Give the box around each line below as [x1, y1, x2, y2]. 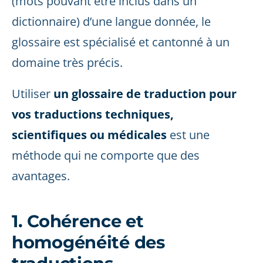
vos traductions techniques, [12, 106, 174, 122]
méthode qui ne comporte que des [12, 147, 200, 163]
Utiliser [12, 86, 53, 102]
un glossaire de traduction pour [53, 86, 237, 102]
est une [167, 127, 210, 143]
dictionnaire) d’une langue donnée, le [12, 14, 211, 29]
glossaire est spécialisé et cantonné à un [12, 34, 230, 50]
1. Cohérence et [12, 211, 144, 231]
